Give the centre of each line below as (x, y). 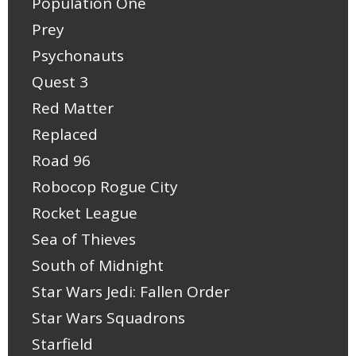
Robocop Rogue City (105, 187)
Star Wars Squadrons (108, 318)
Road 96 (61, 161)
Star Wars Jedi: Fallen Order (131, 292)
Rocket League (85, 213)
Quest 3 (60, 82)
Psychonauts (78, 56)
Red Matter (73, 108)
